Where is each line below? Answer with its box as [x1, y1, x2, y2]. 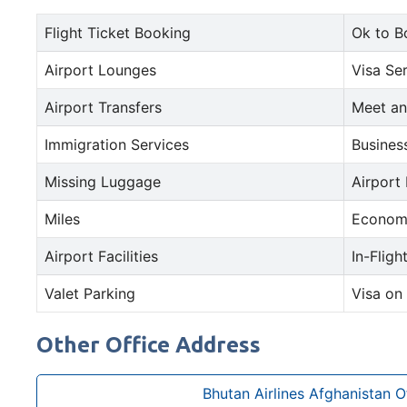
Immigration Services [45, 135, 189, 154]
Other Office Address [36, 333, 261, 358]
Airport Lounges [45, 61, 156, 80]
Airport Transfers [45, 98, 162, 117]
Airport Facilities [45, 247, 158, 266]
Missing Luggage [45, 173, 161, 192]
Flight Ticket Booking [45, 24, 191, 43]
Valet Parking [45, 284, 135, 303]
